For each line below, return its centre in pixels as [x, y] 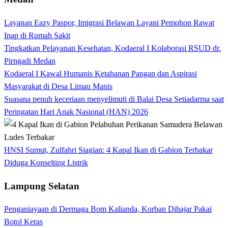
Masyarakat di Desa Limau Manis [58, 86]
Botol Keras [23, 222]
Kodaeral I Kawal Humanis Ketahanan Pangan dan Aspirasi [101, 73]
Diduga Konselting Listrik [46, 162]
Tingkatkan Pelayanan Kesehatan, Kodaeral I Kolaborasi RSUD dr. [112, 48]
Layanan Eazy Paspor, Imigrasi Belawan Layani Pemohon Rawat [109, 22]
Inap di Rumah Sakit [37, 35]
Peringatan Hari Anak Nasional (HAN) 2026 [76, 111]
